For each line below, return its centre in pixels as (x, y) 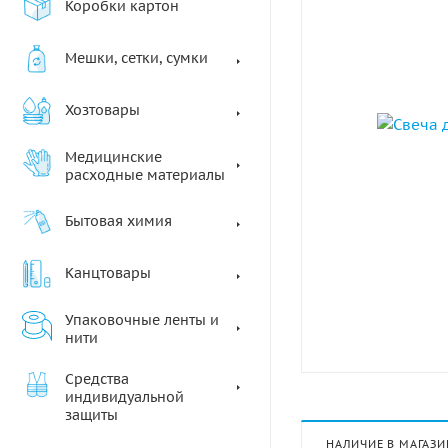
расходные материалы (145, 175)
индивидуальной (124, 397)
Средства (97, 379)
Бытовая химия (118, 221)
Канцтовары (108, 273)
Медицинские (113, 157)
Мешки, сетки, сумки (136, 58)
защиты (91, 415)
